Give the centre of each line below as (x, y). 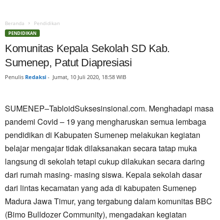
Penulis (14, 77)
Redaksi (36, 77)
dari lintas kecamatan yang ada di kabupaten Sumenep (101, 188)
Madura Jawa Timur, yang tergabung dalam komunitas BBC (109, 201)
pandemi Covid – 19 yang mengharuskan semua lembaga (106, 122)
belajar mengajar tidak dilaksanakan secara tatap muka (101, 148)
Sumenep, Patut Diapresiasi (69, 63)
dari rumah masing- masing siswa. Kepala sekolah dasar (103, 175)
